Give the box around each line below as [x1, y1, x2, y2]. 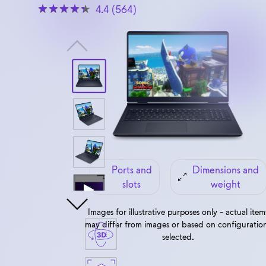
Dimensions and [192, 163, 259, 176]
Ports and [111, 163, 152, 176]
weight [210, 178, 240, 191]
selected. [161, 231, 194, 243]
